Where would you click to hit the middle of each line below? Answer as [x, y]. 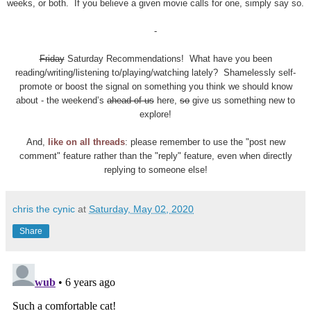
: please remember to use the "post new [205, 142]
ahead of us [131, 100]
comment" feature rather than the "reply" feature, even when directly [155, 155]
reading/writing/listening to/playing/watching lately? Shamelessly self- [155, 72]
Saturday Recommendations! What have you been [168, 58]
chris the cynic [44, 209]
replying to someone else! [155, 169]
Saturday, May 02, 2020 [141, 209]
